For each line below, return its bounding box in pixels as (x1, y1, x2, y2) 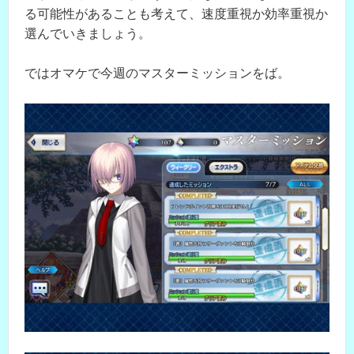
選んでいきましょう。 (24, 26, 151, 40)
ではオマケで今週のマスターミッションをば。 (24, 66, 290, 81)
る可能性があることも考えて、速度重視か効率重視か (24, 6, 328, 21)
